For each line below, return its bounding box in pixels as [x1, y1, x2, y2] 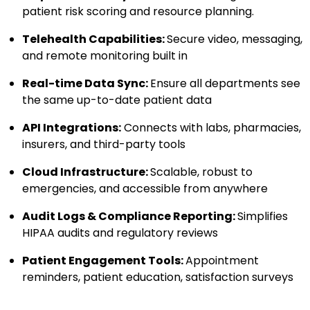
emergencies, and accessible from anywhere [22, 180, 268, 197]
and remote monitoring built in [22, 47, 190, 64]
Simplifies [237, 208, 288, 224]
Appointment [185, 252, 259, 268]
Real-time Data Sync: [22, 75, 150, 91]
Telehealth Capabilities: [22, 30, 167, 47]
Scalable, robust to [150, 163, 253, 180]
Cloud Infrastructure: [22, 163, 150, 180]
